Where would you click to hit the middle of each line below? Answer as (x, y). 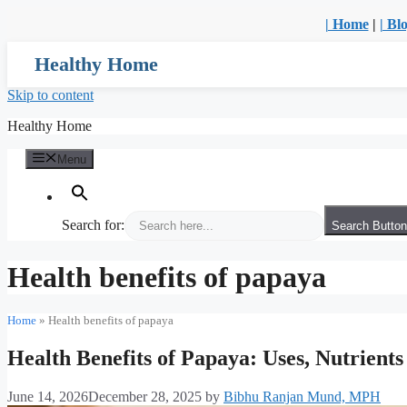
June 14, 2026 (48, 397)
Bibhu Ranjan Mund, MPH (302, 397)
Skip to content (50, 95)
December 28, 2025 (145, 397)
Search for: (93, 225)
